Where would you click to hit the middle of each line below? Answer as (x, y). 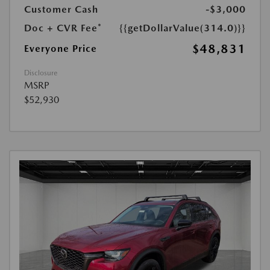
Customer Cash (61, 9)
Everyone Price (61, 49)
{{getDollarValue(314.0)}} (183, 28)
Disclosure (41, 73)
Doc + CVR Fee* (63, 28)
